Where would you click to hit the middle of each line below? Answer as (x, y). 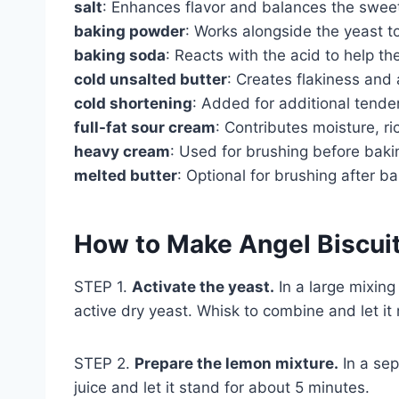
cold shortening (133, 103)
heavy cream (122, 151)
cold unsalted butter (151, 79)
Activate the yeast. (203, 286)
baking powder (130, 31)
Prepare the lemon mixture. (236, 363)
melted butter (126, 175)
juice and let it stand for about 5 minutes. (222, 387)
